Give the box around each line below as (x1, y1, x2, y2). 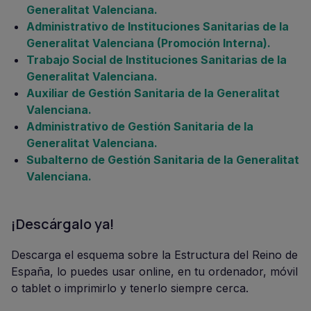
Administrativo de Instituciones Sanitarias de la (26, 19, 289, 33)
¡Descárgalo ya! (11, 215, 115, 233)
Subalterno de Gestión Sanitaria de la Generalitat (26, 153, 299, 167)
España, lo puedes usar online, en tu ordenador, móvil (11, 264, 298, 278)
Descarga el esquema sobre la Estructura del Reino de (11, 248, 298, 262)
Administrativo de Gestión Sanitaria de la (26, 119, 253, 133)
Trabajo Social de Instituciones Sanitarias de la (26, 53, 287, 67)
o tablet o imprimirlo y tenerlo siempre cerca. (11, 281, 249, 295)
